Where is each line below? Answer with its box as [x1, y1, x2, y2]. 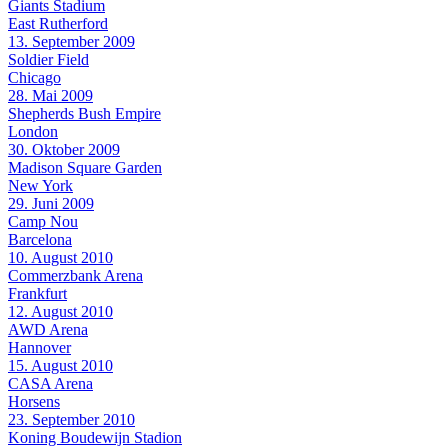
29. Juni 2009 [8, 194, 94, 212]
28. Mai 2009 [8, 86, 93, 104]
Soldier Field [8, 50, 89, 68]
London [8, 122, 58, 140]
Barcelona [8, 230, 72, 248]
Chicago [8, 68, 61, 86]
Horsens [8, 392, 60, 410]
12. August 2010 [8, 302, 113, 320]
